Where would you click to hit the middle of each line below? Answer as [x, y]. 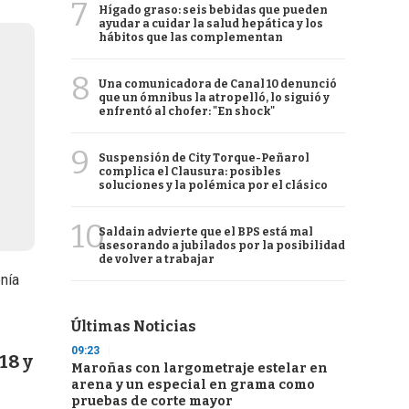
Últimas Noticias [134, 326]
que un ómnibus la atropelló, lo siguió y [214, 98]
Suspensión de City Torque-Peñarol [204, 158]
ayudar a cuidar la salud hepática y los [211, 24]
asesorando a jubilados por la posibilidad [222, 246]
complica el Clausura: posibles [190, 172]
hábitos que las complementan [191, 37]
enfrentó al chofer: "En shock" [187, 111]
